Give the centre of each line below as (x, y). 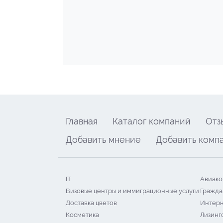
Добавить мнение (103, 140)
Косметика (82, 215)
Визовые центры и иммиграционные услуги (132, 191)
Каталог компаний (152, 121)
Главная (82, 121)
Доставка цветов (91, 203)
